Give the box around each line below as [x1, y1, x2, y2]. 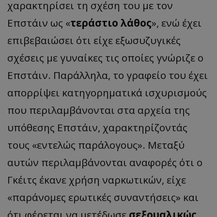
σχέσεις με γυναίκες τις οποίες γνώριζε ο [7, 50, 203, 64]
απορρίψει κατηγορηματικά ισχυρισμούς [7, 85, 207, 99]
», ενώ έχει [152, 15, 201, 30]
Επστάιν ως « [7, 15, 70, 30]
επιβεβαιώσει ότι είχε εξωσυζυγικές [7, 33, 181, 47]
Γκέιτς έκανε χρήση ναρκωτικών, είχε [7, 172, 186, 186]
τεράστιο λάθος [70, 15, 152, 30]
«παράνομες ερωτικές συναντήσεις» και [7, 190, 199, 204]
